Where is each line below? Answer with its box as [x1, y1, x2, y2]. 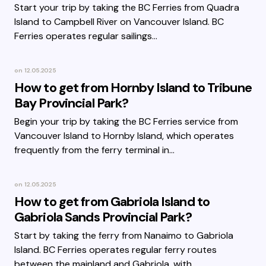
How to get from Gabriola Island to [14, 193, 210, 210]
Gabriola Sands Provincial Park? [14, 208, 192, 226]
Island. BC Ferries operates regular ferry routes [14, 243, 217, 256]
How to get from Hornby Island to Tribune [14, 79, 252, 96]
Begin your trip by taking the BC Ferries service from [14, 115, 238, 128]
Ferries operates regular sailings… [14, 30, 157, 42]
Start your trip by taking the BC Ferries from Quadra [14, 1, 239, 14]
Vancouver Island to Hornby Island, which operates [14, 129, 234, 142]
